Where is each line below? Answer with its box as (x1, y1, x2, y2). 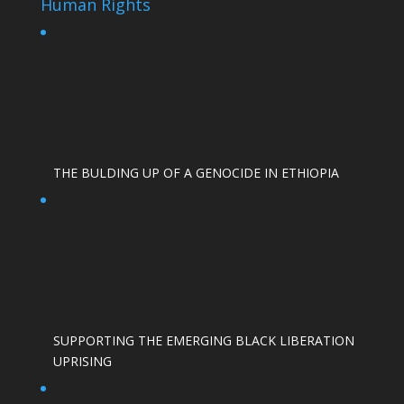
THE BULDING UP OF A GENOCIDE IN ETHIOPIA (52, 163, 339, 181)
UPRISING (52, 352, 112, 370)
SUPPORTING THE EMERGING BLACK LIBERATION (52, 331, 354, 349)
